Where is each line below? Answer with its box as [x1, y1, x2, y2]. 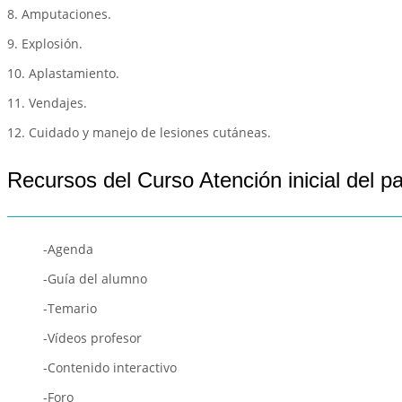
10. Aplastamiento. [7, 64, 119, 82]
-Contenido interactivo [43, 358, 177, 376]
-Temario [43, 299, 97, 317]
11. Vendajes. [7, 93, 87, 111]
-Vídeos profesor [43, 328, 142, 346]
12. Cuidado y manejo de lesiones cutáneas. [7, 123, 271, 141]
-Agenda [43, 240, 93, 258]
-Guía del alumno [43, 269, 147, 287]
